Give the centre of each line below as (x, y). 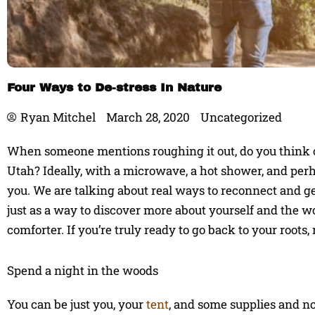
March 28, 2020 (148, 117)
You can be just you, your (77, 304)
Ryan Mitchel (58, 117)
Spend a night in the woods (83, 270)
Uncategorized (241, 117)
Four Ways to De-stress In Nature (114, 88)
